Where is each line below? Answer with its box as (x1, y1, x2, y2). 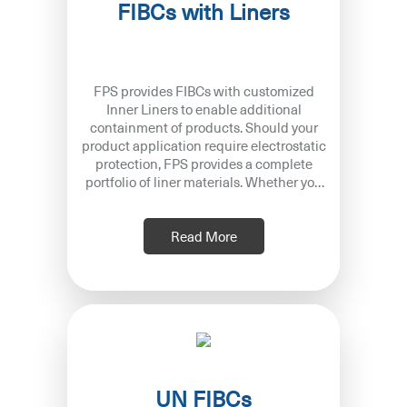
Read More (170, 225, 237, 246)
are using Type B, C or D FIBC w (285, 189, 297, 210)
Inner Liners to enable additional (105, 98, 181, 119)
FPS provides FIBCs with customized (93, 80, 314, 101)
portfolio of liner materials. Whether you (84, 171, 323, 192)
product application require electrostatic (81, 134, 326, 155)
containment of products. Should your (89, 116, 245, 137)
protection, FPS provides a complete (94, 153, 313, 174)
